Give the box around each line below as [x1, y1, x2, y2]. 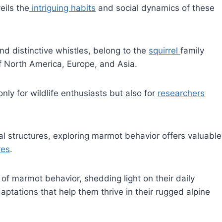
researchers [158, 88, 205, 98]
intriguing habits [29, 2, 96, 13]
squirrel [149, 45, 180, 55]
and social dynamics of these [96, 2, 215, 13]
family [180, 45, 204, 55]
